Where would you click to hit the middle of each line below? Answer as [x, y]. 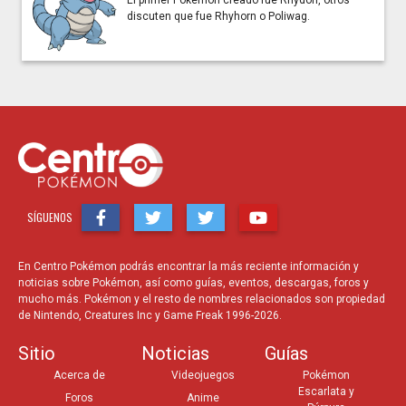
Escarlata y [326, 391]
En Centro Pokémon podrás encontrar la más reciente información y [188, 266]
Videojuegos [203, 375]
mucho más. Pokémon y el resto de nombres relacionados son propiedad [202, 299]
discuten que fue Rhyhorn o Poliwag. [218, 16]
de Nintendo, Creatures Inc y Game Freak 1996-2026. [150, 315]
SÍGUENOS [50, 217]
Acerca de [80, 375]
